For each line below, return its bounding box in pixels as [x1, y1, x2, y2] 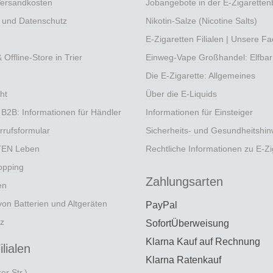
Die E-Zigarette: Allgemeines [146, 70, 255, 80]
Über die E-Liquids [146, 88, 217, 99]
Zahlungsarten [146, 174, 223, 188]
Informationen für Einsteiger [146, 107, 253, 117]
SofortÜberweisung [146, 218, 229, 229]
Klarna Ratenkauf [146, 254, 221, 265]
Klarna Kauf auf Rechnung [146, 236, 260, 247]
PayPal [146, 199, 177, 210]
